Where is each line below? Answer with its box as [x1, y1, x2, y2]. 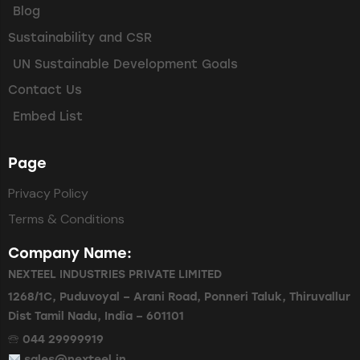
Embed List [13, 109, 83, 125]
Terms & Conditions [8, 211, 125, 228]
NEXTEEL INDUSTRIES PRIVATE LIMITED [8, 267, 222, 281]
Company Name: [8, 243, 132, 262]
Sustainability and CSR [8, 30, 152, 45]
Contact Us [8, 83, 82, 98]
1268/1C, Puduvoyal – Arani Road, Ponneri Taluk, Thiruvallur [8, 290, 350, 305]
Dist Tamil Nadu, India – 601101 [8, 309, 184, 324]
